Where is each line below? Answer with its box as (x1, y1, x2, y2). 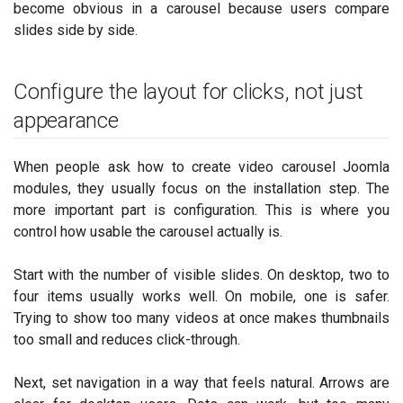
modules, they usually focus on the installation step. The (13, 179, 390, 197)
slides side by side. (13, 21, 138, 39)
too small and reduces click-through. (13, 330, 240, 348)
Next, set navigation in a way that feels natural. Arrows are (13, 373, 390, 391)
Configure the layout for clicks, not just (13, 78, 364, 104)
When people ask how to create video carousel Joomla (13, 157, 390, 175)
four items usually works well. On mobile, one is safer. (13, 287, 390, 305)
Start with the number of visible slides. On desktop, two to (13, 265, 390, 283)
